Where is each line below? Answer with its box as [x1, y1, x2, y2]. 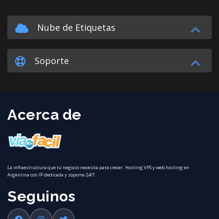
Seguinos [7, 187, 75, 205]
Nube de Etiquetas [32, 21, 115, 33]
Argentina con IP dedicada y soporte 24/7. [7, 171, 96, 178]
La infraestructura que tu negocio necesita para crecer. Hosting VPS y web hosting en [7, 164, 189, 171]
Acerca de [7, 106, 82, 123]
